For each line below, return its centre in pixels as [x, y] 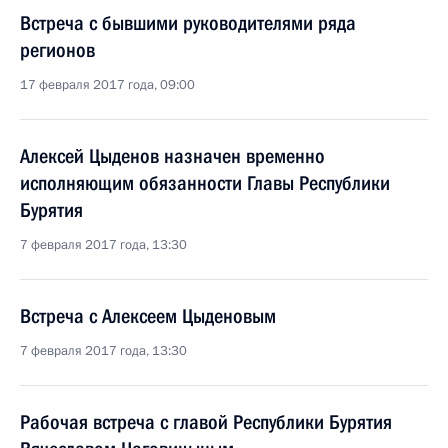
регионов [57, 50]
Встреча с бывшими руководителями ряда [188, 23]
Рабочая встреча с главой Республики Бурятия [206, 422]
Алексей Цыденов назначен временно [172, 156]
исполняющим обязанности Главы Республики [205, 183]
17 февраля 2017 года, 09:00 [107, 85]
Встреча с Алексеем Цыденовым [148, 316]
